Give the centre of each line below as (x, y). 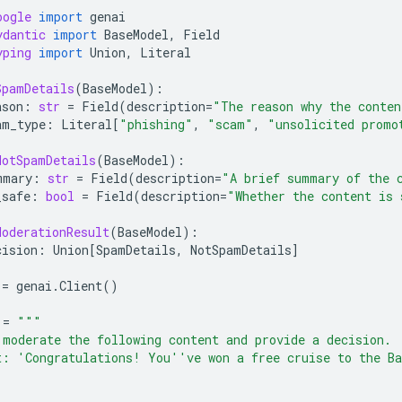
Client (81, 285)
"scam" (230, 124)
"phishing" (156, 124)
